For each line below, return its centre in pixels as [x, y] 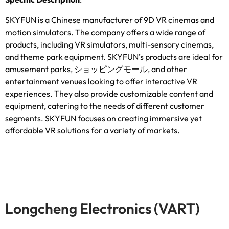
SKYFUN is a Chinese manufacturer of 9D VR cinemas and [110, 20]
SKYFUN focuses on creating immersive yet [123, 118]
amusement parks [38, 69]
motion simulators [38, 32]
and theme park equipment [54, 57]
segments [23, 118]
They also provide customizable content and [134, 94]
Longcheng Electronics [78, 209]
